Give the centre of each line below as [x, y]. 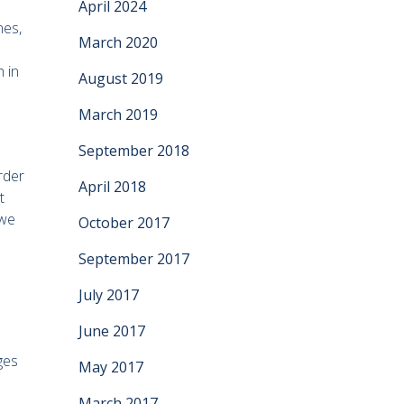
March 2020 [118, 42]
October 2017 [124, 223]
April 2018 [112, 187]
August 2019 [121, 78]
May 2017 [111, 367]
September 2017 [134, 259]
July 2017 [109, 295]
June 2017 [112, 331]
